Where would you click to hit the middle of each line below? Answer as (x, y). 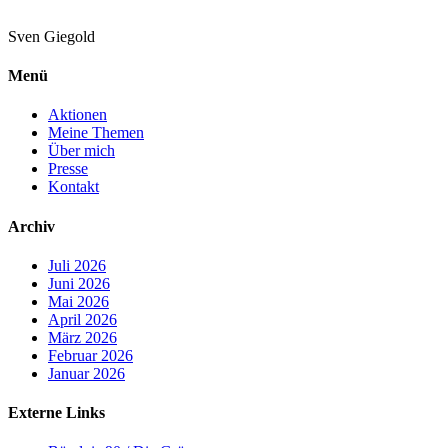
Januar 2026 (86, 373)
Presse (68, 169)
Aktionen (77, 115)
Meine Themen (96, 133)
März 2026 (82, 337)
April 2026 (82, 319)
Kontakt (73, 187)
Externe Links (56, 413)
